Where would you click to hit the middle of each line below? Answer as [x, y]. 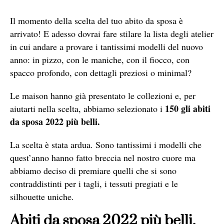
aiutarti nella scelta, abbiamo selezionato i [87, 108]
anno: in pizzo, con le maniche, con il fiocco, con [100, 59]
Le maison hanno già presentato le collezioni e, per [103, 95]
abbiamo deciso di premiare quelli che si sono [93, 170]
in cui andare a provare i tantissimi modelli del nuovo [106, 46]
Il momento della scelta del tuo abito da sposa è [96, 20]
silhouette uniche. [42, 196]
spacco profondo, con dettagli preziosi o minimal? [101, 72]
